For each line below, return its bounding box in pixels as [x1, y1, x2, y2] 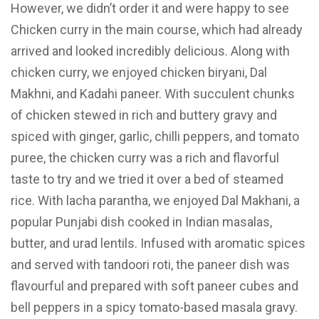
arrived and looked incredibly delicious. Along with [11, 43, 290, 58]
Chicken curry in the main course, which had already [11, 21, 303, 37]
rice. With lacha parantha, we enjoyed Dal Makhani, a [11, 192, 300, 208]
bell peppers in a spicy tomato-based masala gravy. [11, 299, 298, 315]
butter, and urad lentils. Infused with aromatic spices [11, 235, 305, 251]
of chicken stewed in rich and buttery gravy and [11, 107, 277, 122]
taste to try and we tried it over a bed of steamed [11, 171, 283, 187]
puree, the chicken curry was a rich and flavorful [11, 150, 279, 165]
